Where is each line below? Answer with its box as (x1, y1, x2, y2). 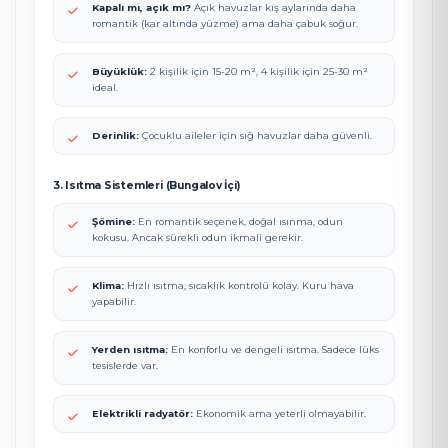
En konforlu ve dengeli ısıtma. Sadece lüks (168, 344, 379, 355)
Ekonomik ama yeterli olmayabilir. (193, 408, 366, 419)
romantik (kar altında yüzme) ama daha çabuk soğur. (92, 18, 358, 29)
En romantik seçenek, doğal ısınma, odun (135, 216, 343, 227)
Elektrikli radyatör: (92, 408, 193, 419)
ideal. (92, 82, 118, 93)
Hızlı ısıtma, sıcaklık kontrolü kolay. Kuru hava (124, 280, 354, 291)
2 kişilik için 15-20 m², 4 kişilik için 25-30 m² (147, 66, 368, 77)
